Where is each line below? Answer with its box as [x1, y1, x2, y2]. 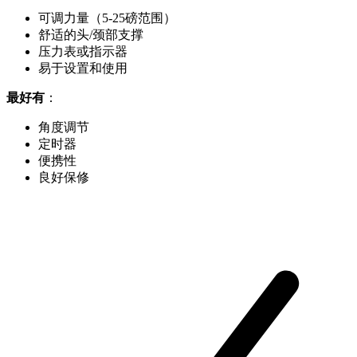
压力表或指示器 [38, 45, 127, 59]
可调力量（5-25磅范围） [38, 11, 176, 25]
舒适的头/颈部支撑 [38, 28, 143, 42]
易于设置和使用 [38, 61, 127, 76]
